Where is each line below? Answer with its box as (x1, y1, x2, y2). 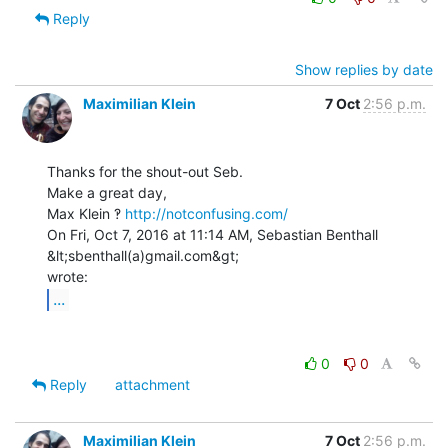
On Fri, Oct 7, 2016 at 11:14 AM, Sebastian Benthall (47, 225, 378, 243)
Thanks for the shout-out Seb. (47, 162, 243, 180)
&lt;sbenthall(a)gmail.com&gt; (47, 246, 239, 264)
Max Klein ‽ (47, 204, 125, 222)
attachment (115, 375, 190, 393)
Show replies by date (295, 60, 433, 78)
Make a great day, (47, 183, 167, 201)
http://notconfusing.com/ (125, 204, 288, 222)
